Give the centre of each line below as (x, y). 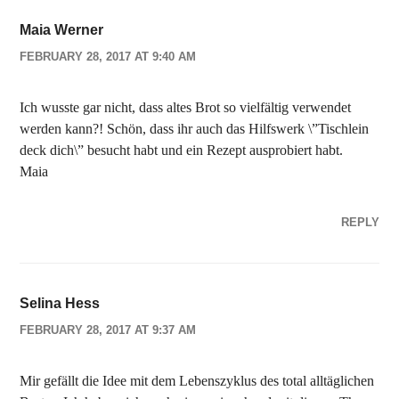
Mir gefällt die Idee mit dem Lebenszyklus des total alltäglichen (197, 381)
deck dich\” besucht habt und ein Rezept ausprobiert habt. (182, 150)
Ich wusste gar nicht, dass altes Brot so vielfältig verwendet (186, 107)
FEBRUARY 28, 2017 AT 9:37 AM (108, 330)
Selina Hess (60, 303)
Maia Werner (62, 30)
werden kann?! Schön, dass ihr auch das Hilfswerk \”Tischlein (195, 129)
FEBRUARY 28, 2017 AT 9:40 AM (108, 57)
